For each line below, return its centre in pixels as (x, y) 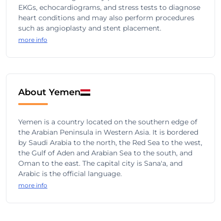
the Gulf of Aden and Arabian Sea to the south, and (105, 153)
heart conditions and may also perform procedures (106, 18)
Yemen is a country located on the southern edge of (108, 122)
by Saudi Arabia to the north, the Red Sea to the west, (110, 143)
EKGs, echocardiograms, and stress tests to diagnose (109, 7)
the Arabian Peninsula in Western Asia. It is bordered (108, 132)
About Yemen (49, 92)
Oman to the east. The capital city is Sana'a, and (100, 163)
